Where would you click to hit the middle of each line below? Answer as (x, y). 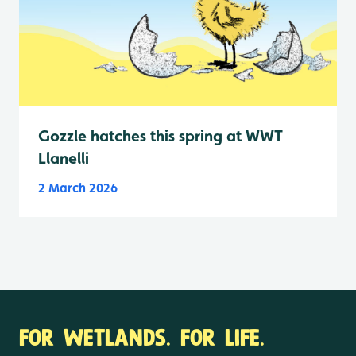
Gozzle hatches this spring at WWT (161, 136)
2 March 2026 (78, 188)
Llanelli (64, 159)
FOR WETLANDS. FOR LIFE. (142, 336)
